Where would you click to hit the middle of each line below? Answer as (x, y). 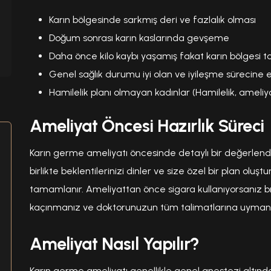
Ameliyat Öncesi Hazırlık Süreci (147, 126)
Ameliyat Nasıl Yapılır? (115, 243)
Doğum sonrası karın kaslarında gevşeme (139, 38)
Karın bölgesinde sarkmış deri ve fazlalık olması (152, 19)
